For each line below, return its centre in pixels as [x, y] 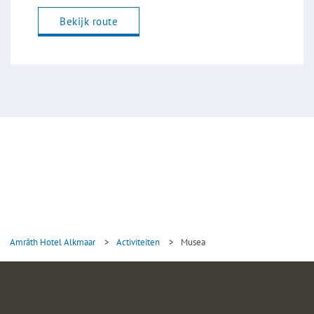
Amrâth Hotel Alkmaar [52, 242]
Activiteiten [138, 242]
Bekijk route [89, 22]
